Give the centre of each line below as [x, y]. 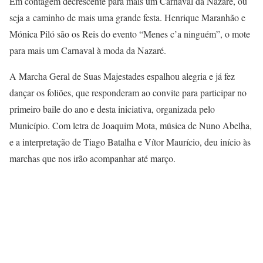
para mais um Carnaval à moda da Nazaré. [88, 50]
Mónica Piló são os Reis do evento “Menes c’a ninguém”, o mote [130, 34]
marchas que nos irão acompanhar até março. [92, 159]
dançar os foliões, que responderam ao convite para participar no [128, 93]
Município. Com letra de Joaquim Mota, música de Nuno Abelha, [131, 126]
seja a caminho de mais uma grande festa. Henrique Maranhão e [127, 18]
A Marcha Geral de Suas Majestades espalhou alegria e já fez [122, 76]
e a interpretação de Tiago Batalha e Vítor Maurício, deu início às [130, 142]
